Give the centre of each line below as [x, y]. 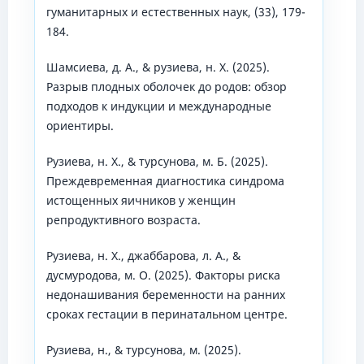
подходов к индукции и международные [158, 106]
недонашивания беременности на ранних [165, 295]
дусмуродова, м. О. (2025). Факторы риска [163, 275]
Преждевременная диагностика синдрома [165, 181]
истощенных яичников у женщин [141, 201]
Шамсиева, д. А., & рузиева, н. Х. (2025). [158, 67]
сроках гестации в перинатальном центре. [167, 314]
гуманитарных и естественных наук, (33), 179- [175, 12]
